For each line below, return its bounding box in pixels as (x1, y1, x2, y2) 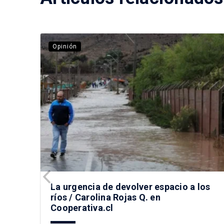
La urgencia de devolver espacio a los (50, 181, 210, 192)
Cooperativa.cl (50, 202, 113, 213)
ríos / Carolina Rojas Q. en (50, 191, 160, 202)
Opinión (52, 43, 77, 50)
